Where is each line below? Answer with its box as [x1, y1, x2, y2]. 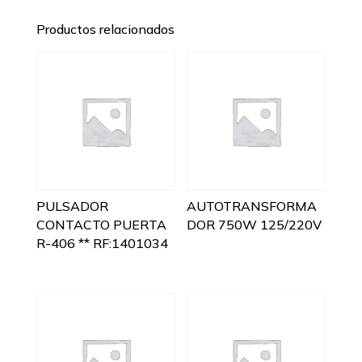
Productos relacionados [36, 21, 175, 38]
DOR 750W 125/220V [187, 217, 322, 234]
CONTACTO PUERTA [36, 217, 166, 234]
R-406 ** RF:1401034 [36, 235, 168, 252]
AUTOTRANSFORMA [187, 198, 318, 215]
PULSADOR [36, 198, 108, 215]
